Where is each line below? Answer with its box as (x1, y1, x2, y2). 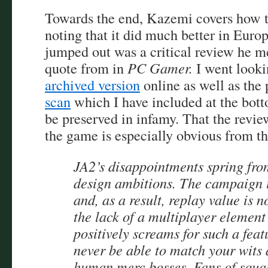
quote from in (45, 58, 127, 78)
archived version (45, 75, 140, 95)
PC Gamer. (127, 58, 193, 78)
